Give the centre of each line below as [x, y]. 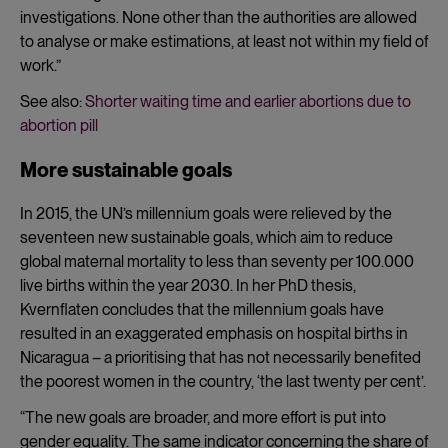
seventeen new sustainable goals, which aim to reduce [206, 237]
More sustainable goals [126, 169]
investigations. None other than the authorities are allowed [218, 17]
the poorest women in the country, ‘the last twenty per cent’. [223, 381]
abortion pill [59, 125]
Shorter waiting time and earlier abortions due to [248, 101]
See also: [52, 101]
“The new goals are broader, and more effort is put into [203, 417]
